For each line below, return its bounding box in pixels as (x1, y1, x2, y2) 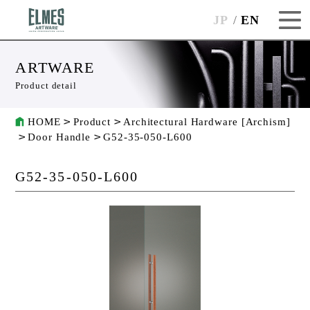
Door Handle (28, 131, 91, 143)
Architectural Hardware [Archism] (123, 116, 291, 128)
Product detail (15, 80, 77, 91)
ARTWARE (15, 59, 95, 77)
